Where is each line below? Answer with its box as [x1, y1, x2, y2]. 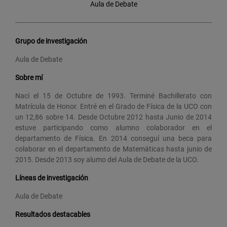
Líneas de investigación [15, 173, 88, 182]
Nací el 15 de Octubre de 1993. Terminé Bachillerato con [15, 91, 212, 100]
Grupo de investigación [15, 36, 87, 45]
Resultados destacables [15, 210, 90, 218]
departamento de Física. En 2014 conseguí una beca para [15, 134, 212, 142]
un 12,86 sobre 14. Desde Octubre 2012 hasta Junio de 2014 [15, 112, 212, 121]
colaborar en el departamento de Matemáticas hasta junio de [15, 144, 212, 153]
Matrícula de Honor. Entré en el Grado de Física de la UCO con [15, 102, 212, 110]
